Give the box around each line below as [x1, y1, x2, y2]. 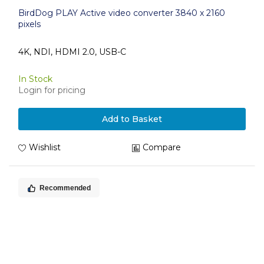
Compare [143, 142, 181, 153]
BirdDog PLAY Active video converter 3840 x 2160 [18, 8, 225, 18]
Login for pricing [18, 85, 85, 95]
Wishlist [29, 142, 61, 153]
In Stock [18, 74, 52, 84]
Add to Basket [102, 114, 162, 124]
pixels [18, 19, 41, 29]
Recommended [39, 184, 91, 193]
